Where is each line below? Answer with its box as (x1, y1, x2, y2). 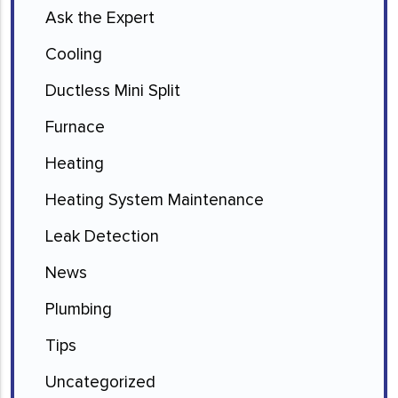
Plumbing (45, 299, 112, 320)
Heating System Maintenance (45, 190, 264, 211)
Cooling (45, 44, 102, 65)
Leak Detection (45, 227, 159, 247)
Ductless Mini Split (45, 81, 180, 101)
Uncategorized (45, 372, 155, 393)
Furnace (45, 117, 105, 138)
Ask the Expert (45, 8, 155, 28)
